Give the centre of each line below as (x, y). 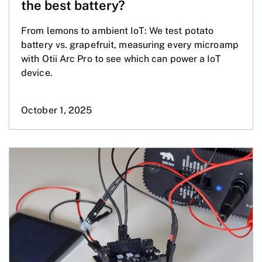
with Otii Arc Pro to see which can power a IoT (121, 58)
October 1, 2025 (57, 110)
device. (37, 73)
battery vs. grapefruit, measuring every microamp (130, 44)
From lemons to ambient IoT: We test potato (118, 30)
